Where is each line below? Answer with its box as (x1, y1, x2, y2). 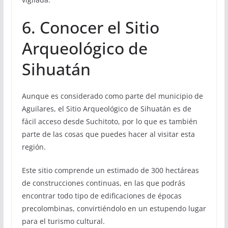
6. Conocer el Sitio (21, 16, 159, 39)
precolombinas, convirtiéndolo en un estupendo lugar (21, 204, 206, 214)
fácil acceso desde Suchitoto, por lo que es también (21, 117, 197, 127)
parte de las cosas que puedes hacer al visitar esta (21, 129, 195, 139)
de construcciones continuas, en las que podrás (21, 178, 185, 188)
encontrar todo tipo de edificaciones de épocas (21, 191, 182, 201)
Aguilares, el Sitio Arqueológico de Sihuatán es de (21, 104, 191, 114)
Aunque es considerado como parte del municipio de (21, 91, 203, 101)
